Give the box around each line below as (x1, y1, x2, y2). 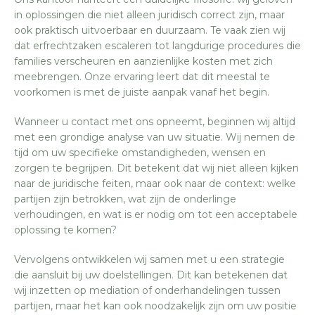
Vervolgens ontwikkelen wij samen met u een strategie (14, 253, 285, 266)
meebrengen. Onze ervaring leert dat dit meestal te (14, 70, 270, 83)
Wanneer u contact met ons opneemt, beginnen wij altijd (14, 115, 295, 128)
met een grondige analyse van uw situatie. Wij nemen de (14, 131, 295, 143)
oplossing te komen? (14, 224, 117, 236)
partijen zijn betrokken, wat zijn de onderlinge (14, 193, 236, 205)
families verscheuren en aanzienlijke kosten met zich (14, 55, 273, 67)
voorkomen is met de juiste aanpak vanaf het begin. (14, 86, 269, 98)
